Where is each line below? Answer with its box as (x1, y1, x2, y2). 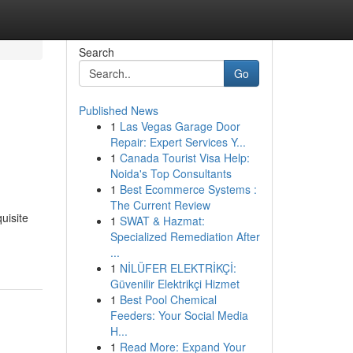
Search (78, 44, 114, 60)
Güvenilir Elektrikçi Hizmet (110, 276, 240, 292)
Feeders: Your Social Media (110, 307, 248, 323)
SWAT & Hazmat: (119, 213, 205, 229)
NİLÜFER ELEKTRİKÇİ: (119, 260, 236, 276)
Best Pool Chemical (119, 292, 217, 307)
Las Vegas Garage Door (119, 118, 240, 134)
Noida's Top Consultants (110, 165, 232, 181)
